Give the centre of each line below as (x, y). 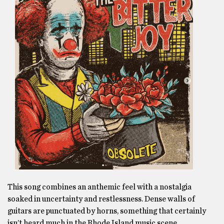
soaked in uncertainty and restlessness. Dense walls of (101, 199)
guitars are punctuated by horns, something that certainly (107, 211)
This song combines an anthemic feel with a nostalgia (99, 187)
